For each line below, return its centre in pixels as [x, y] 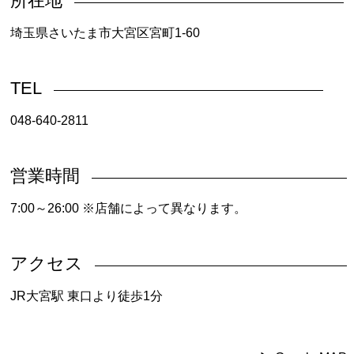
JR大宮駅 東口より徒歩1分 [87, 296]
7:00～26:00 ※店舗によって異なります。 [129, 208]
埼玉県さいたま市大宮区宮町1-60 [105, 32]
